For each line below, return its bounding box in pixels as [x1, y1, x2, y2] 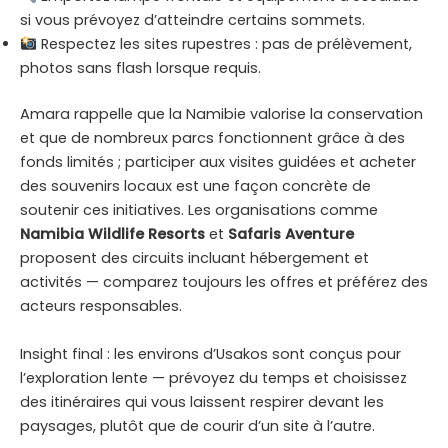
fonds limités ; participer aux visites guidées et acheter [20, 152, 416, 173]
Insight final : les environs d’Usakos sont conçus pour [20, 343, 401, 364]
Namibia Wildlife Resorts [20, 224, 205, 245]
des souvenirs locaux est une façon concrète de [20, 176, 371, 197]
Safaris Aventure [228, 224, 354, 245]
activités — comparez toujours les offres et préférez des [20, 272, 428, 293]
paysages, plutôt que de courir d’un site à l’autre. [20, 415, 375, 436]
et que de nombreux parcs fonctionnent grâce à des [20, 128, 405, 149]
